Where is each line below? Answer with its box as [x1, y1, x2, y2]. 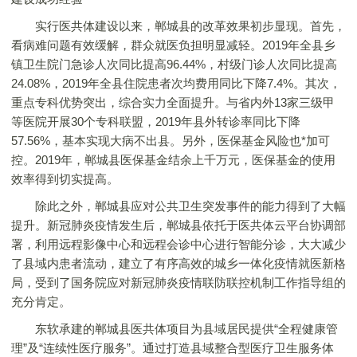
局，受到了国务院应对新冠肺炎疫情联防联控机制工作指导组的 [11, 276, 346, 289]
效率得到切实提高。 [11, 172, 119, 186]
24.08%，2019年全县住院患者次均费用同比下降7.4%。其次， [11, 76, 341, 90]
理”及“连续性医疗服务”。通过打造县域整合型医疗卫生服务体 [11, 341, 334, 355]
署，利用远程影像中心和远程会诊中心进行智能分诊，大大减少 [11, 237, 346, 251]
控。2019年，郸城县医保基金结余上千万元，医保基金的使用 [11, 153, 335, 167]
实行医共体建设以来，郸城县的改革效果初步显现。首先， [11, 19, 346, 33]
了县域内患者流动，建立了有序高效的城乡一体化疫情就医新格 [11, 257, 346, 270]
